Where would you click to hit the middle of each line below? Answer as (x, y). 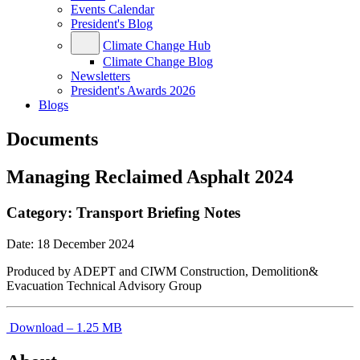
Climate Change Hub (157, 46)
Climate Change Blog (158, 62)
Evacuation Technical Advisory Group (104, 285)
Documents (52, 139)
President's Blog (112, 24)
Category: (41, 213)
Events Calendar (112, 10)
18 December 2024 (86, 243)
